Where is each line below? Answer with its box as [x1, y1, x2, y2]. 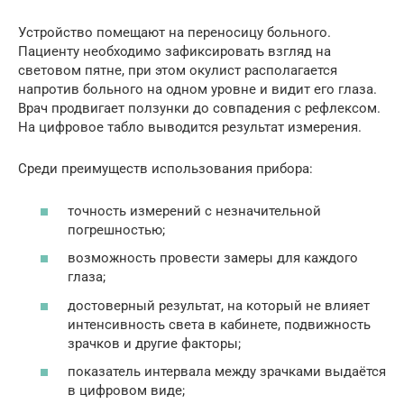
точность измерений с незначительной [68, 202, 321, 219]
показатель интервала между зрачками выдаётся [68, 363, 386, 381]
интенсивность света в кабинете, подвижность [68, 316, 371, 333]
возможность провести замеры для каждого [68, 250, 358, 267]
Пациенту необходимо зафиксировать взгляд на [18, 43, 331, 60]
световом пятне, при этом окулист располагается [18, 62, 337, 79]
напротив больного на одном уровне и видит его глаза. [18, 81, 377, 98]
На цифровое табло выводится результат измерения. [18, 119, 362, 136]
